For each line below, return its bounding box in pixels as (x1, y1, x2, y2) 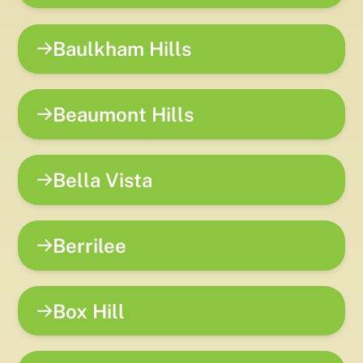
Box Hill (53, 299, 126, 322)
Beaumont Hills (53, 103, 194, 126)
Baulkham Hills (53, 37, 192, 61)
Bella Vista (53, 168, 153, 191)
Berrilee (53, 233, 127, 257)
